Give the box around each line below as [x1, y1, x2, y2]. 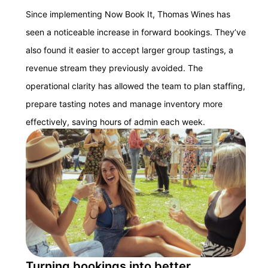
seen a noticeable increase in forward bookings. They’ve [26, 27, 246, 38]
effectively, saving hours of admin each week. [26, 117, 205, 127]
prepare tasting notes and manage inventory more [26, 99, 223, 109]
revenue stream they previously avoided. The [26, 63, 203, 74]
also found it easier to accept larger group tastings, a [26, 45, 233, 56]
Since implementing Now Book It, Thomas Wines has [26, 9, 230, 20]
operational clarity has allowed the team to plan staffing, [26, 81, 245, 92]
